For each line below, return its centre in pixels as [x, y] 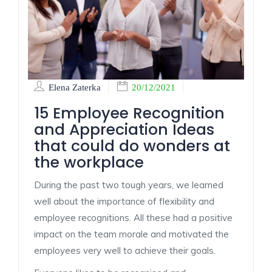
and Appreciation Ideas [124, 129]
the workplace [89, 162]
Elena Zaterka [75, 87]
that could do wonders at [132, 146]
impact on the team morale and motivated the [131, 234]
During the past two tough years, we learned [129, 185]
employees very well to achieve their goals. [125, 250]
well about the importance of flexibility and [124, 201]
